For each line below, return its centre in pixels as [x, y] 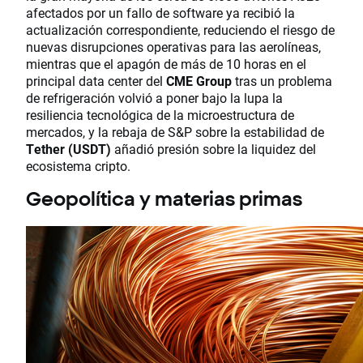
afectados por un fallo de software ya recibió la [160, 12]
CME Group [199, 80]
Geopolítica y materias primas [164, 198]
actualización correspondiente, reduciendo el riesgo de [180, 29]
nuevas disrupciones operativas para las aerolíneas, [173, 46]
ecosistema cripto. [78, 165]
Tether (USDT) [68, 148]
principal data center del [96, 80]
